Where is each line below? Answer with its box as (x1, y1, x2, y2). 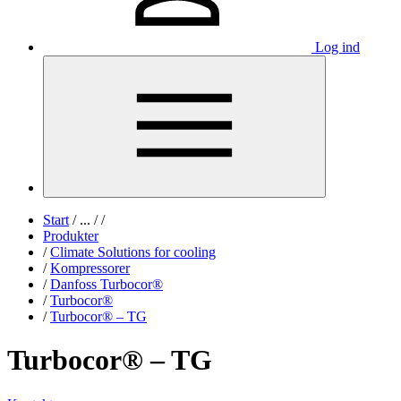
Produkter (43, 228, 98, 243)
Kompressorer (50, 260, 130, 276)
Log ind (315, 39, 360, 55)
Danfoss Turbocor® (50, 277, 163, 292)
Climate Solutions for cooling (50, 244, 216, 260)
